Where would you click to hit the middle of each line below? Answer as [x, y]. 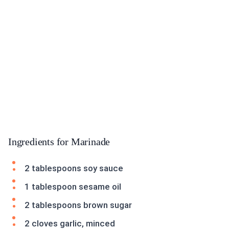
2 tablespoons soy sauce [74, 168]
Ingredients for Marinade [59, 142]
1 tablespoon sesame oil [73, 187]
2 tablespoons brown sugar [78, 205]
